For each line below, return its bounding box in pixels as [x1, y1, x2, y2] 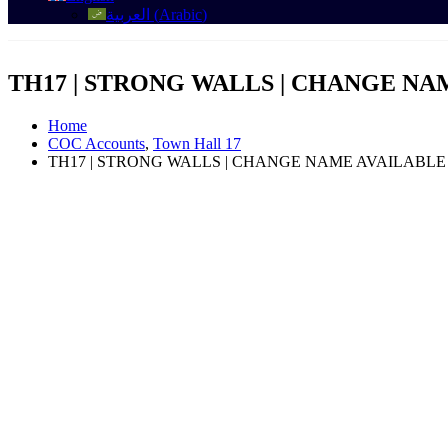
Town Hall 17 [153, 135, 241, 153]
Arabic [159, 5, 202, 23]
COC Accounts [48, 135, 145, 153]
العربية [106, 5, 150, 23]
